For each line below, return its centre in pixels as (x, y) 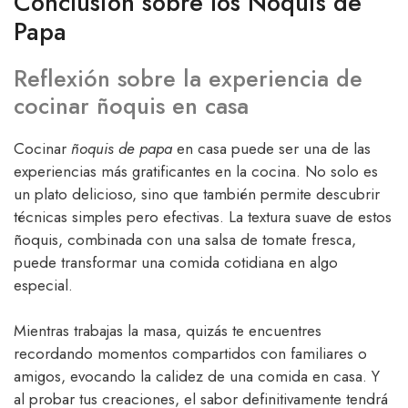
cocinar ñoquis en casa (131, 105)
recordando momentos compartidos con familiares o (190, 354)
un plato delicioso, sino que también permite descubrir (197, 194)
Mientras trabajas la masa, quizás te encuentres (168, 331)
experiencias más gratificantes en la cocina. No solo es (196, 171)
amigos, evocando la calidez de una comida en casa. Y (197, 377)
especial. (43, 285)
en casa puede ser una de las (271, 148)
